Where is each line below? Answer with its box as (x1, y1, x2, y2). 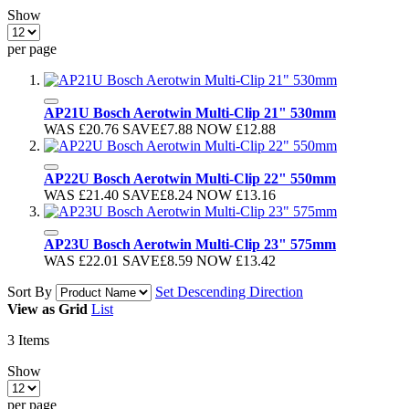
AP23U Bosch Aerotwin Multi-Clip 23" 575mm (44, 236, 336, 252)
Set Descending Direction (155, 283, 303, 299)
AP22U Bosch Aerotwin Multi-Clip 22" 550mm (44, 170, 336, 186)
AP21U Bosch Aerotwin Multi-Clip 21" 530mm (44, 104, 336, 121)
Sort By (7, 283, 52, 299)
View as (7, 300, 55, 317)
